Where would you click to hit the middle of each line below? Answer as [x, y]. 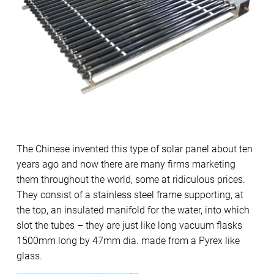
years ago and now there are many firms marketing [126, 164]
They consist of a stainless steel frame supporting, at [130, 194]
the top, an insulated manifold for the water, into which [133, 210]
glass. [29, 256]
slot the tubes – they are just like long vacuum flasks [129, 225]
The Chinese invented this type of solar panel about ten [135, 149]
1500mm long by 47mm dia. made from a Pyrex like [128, 240]
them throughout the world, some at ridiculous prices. [131, 179]
